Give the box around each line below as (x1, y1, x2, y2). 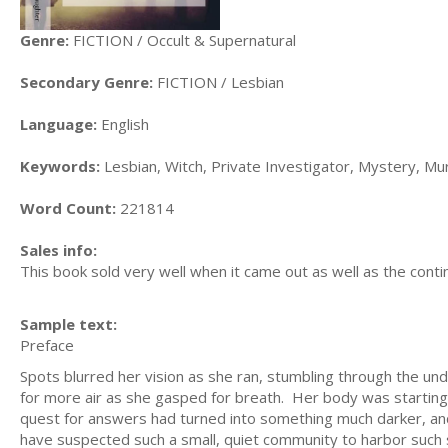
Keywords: (20, 156, 100, 177)
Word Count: (20, 198, 116, 219)
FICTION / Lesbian (153, 72, 284, 93)
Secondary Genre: (20, 72, 153, 93)
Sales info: (20, 240, 97, 261)
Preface (20, 334, 74, 355)
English (97, 114, 149, 135)
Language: (20, 114, 97, 135)
